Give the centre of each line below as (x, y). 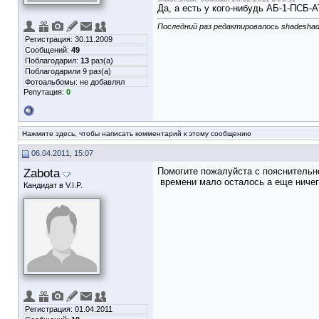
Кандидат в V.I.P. (53, 185)
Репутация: (45, 92)
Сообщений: (48, 50)
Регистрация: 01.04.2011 (69, 309)
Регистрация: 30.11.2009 (69, 39)
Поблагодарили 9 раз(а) (68, 71)
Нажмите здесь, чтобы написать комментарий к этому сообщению (137, 134)
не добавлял (102, 82)
